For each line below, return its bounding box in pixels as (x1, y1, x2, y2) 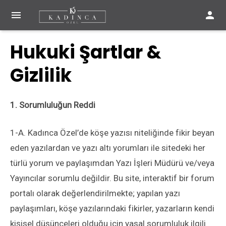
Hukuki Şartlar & (10, 39, 161, 65)
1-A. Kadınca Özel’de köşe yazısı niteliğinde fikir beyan (10, 128, 214, 138)
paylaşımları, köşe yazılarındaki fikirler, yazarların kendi (10, 203, 214, 213)
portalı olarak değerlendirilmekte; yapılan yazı (10, 188, 180, 198)
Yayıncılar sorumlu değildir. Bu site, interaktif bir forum (10, 173, 214, 183)
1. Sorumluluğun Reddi (10, 100, 95, 110)
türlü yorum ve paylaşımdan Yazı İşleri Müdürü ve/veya (10, 158, 214, 168)
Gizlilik (10, 63, 72, 88)
